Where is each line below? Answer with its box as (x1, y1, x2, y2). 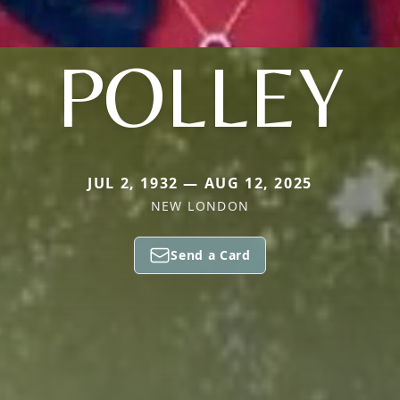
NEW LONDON (150, 197, 250, 214)
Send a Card (171, 246, 251, 263)
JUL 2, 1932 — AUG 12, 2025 (87, 173, 312, 193)
